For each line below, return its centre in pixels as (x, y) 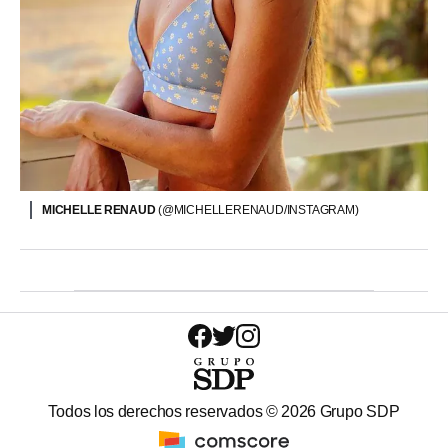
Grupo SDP (358, 412)
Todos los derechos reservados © (165, 412)
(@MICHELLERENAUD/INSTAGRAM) (258, 210)
